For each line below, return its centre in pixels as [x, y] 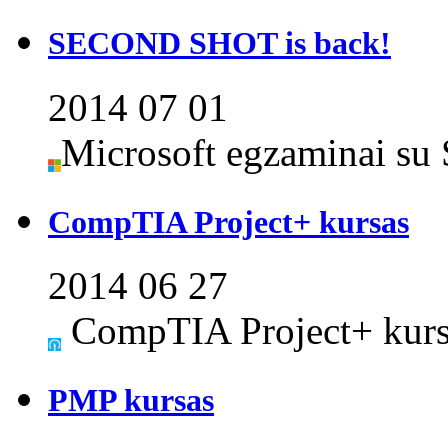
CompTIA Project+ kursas [228, 221]
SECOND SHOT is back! [219, 43]
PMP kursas [131, 400]
